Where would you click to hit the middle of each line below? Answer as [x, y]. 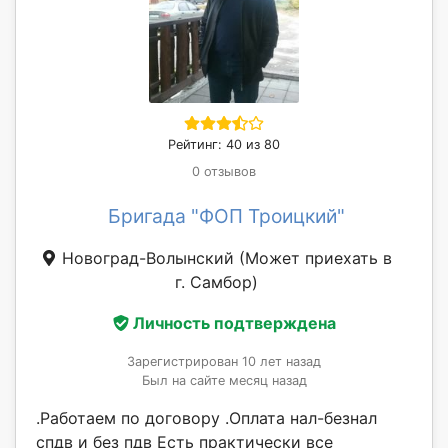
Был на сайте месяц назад [224, 381]
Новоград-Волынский [147, 257]
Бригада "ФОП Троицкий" [226, 215]
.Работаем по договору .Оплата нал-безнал [206, 418]
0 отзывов [224, 171]
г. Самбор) [216, 281]
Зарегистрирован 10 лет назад [224, 362]
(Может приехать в [315, 257]
